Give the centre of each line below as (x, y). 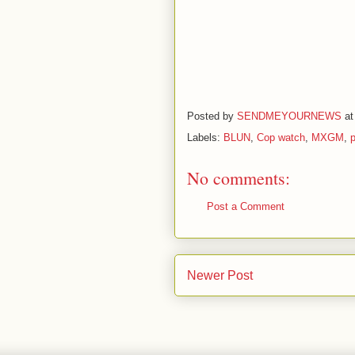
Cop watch (281, 137)
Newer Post (219, 275)
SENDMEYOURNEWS (289, 116)
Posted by (212, 116)
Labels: (205, 137)
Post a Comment (245, 206)
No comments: (238, 178)
